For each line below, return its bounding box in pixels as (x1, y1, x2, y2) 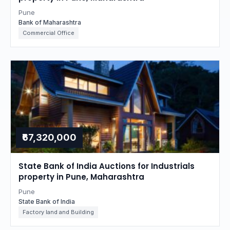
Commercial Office (23, 29, 74, 36)
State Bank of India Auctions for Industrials (18, 161, 195, 171)
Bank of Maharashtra (18, 18, 81, 26)
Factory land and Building (23, 208, 94, 216)
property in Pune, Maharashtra (18, 171, 144, 182)
